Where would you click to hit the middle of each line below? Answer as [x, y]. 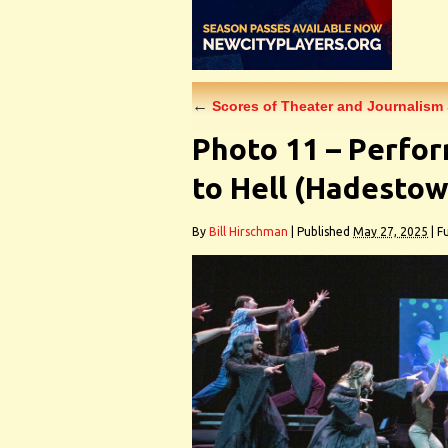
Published [323, 231]
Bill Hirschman [248, 231]
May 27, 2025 [390, 231]
